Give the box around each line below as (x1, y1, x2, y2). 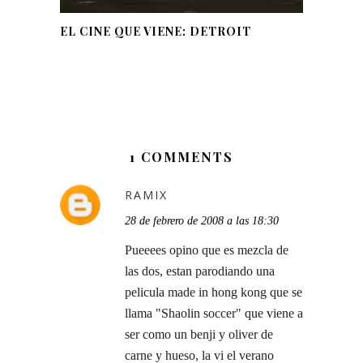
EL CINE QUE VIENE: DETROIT (60, 23, 251, 39)
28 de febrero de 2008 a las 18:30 (125, 214, 279, 227)
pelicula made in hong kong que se (125, 284, 302, 299)
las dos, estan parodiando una (125, 263, 275, 278)
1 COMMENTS (130, 147, 233, 165)
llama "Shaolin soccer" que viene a (125, 305, 303, 320)
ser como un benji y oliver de (125, 327, 273, 341)
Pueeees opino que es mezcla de (125, 242, 288, 257)
